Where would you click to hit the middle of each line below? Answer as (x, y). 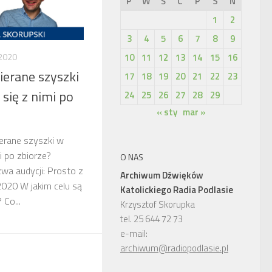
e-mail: (134, 233)
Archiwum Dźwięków (162, 175)
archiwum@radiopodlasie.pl (174, 248)
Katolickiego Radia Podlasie (177, 190)
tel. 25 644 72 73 (151, 219)
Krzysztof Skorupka (158, 204)
